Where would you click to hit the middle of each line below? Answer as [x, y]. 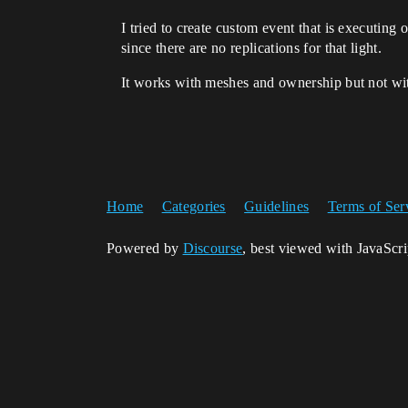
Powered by [145, 249]
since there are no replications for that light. [252, 48]
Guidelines [277, 207]
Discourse [213, 249]
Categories [194, 207]
